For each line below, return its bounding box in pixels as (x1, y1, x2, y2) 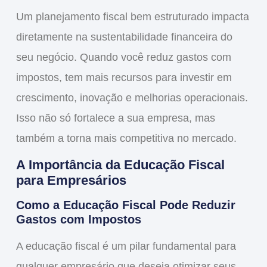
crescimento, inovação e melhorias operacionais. (15, 92, 248, 104)
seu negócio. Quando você (15, 51, 147, 64)
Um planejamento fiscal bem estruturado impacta (15, 11, 249, 23)
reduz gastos (146, 51, 208, 64)
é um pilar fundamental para (99, 240, 236, 252)
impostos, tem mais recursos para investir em (15, 72, 232, 84)
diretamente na (15, 31, 91, 44)
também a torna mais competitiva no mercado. (15, 132, 237, 145)
